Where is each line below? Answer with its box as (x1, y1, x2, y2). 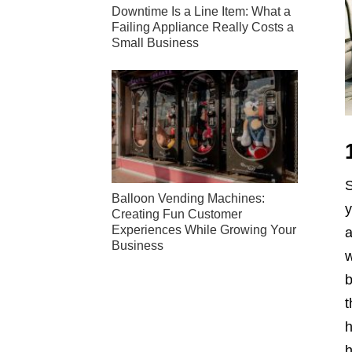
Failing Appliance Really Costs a (112, 20, 294, 34)
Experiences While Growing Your (112, 223, 296, 237)
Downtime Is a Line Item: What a (112, 4, 291, 18)
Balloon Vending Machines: (112, 192, 265, 206)
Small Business (112, 35, 199, 49)
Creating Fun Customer (112, 207, 242, 222)
